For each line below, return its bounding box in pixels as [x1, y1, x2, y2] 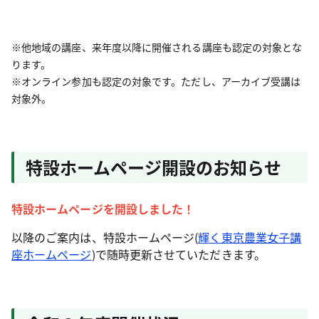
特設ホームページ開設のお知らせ [26, 155, 281, 180]
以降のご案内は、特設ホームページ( [11, 229, 199, 246]
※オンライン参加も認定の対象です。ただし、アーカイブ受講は [11, 74, 301, 89]
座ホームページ [11, 246, 92, 263]
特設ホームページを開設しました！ [11, 200, 195, 218]
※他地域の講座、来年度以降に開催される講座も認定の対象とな [11, 40, 303, 55]
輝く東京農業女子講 [198, 229, 302, 246]
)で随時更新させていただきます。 [91, 246, 268, 263]
